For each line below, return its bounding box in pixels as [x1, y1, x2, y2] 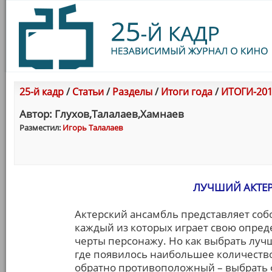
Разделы [112, 85, 152, 98]
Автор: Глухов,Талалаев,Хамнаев [19, 107, 184, 121]
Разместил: [19, 122, 63, 133]
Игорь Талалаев [63, 122, 123, 133]
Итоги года [161, 85, 212, 98]
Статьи [72, 85, 104, 98]
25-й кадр [19, 85, 64, 98]
